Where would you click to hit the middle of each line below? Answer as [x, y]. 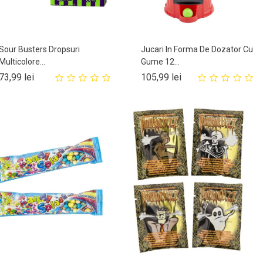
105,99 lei [161, 77]
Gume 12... [161, 62]
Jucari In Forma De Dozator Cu [197, 50]
